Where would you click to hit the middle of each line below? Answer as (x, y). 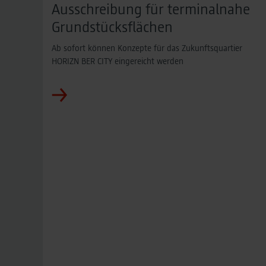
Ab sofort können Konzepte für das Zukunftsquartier (147, 48)
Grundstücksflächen (112, 26)
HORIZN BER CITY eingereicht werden (118, 61)
